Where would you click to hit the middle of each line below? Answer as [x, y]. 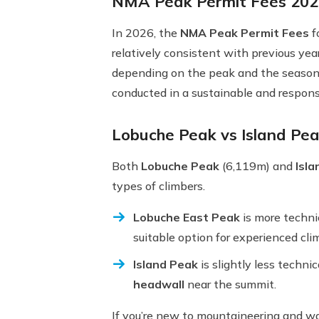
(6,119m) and [257, 166]
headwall [159, 284]
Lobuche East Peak [187, 217]
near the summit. [230, 284]
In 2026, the [146, 33]
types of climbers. [158, 186]
